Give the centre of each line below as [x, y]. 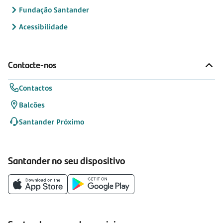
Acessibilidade [43, 27]
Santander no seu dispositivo [67, 160]
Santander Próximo [52, 122]
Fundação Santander [54, 10]
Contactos [36, 88]
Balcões [32, 105]
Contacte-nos [32, 65]
